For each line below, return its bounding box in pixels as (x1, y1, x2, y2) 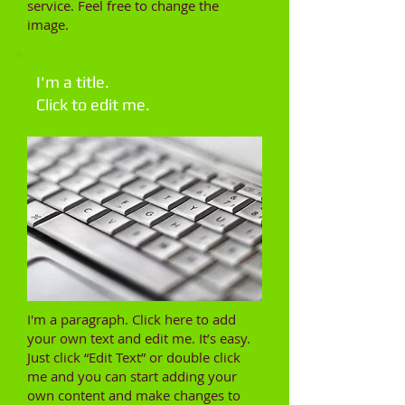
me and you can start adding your (27, 367, 237, 385)
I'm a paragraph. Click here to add (27, 310, 236, 328)
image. (27, 15, 69, 33)
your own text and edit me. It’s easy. (27, 329, 250, 347)
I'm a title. (36, 72, 109, 91)
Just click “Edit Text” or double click (27, 348, 240, 366)
